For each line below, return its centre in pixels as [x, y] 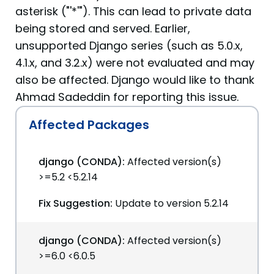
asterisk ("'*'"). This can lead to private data [133, 11]
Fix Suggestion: [76, 203]
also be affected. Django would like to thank [135, 80]
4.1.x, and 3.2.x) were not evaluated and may [135, 63]
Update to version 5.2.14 [172, 203]
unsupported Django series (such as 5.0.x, [129, 46]
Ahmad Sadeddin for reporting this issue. [127, 97]
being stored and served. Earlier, [103, 28]
